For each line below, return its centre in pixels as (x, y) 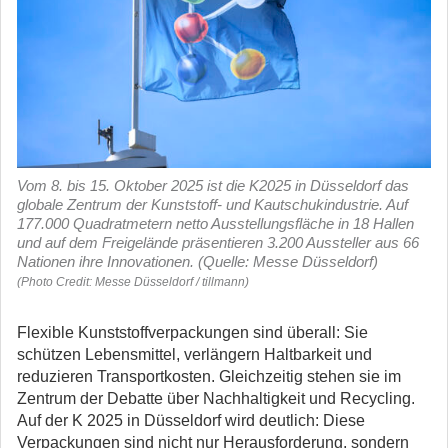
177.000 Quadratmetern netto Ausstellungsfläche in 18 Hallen (215, 223)
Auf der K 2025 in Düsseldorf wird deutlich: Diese (191, 420)
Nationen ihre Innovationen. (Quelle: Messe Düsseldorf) (197, 261)
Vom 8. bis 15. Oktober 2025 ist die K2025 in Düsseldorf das (213, 185)
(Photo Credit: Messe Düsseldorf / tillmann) (133, 282)
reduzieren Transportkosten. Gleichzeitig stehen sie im (209, 376)
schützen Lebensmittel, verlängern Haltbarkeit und (194, 354)
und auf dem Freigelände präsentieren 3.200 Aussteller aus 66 (218, 242)
